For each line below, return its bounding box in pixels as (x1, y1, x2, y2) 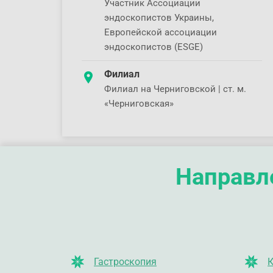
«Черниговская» (104, 98, 174, 109)
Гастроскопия (94, 256, 157, 268)
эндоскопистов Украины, (104, 12, 214, 23)
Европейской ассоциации (104, 27, 217, 38)
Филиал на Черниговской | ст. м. (104, 83, 246, 94)
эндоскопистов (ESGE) (104, 41, 203, 52)
